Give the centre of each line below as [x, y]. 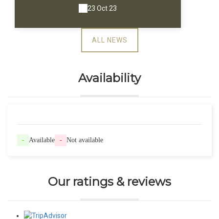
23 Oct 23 [102, 9]
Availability [109, 78]
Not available [85, 140]
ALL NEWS [109, 40]
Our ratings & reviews [109, 182]
